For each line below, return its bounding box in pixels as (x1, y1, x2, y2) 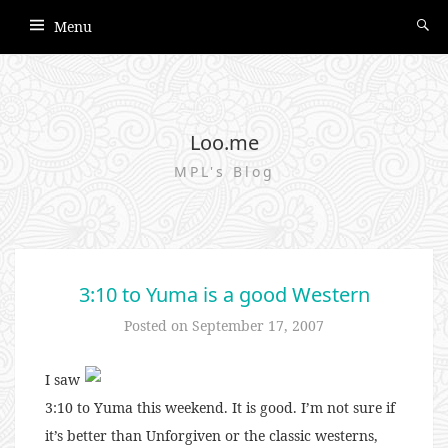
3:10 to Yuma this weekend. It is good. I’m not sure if (45, 398, 395, 417)
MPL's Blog (173, 162, 275, 181)
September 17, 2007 (192, 316, 324, 335)
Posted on (124, 316, 192, 335)
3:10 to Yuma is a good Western (78, 281, 370, 308)
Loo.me (189, 129, 259, 156)
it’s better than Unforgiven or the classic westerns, (45, 426, 378, 445)
